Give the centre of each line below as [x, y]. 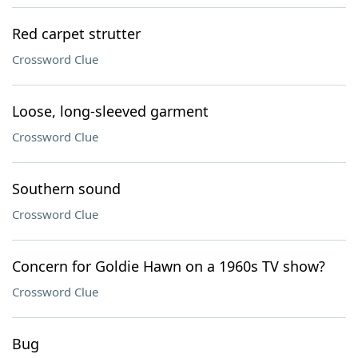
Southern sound [66, 189]
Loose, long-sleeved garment [110, 111]
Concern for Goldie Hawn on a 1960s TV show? [169, 266]
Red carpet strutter [76, 34]
